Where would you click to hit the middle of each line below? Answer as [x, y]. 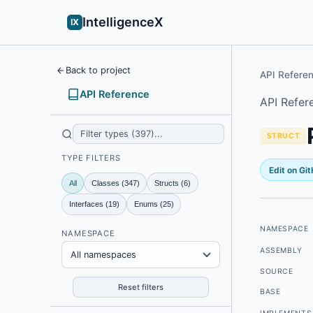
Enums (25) [154, 204]
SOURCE [277, 271]
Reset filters [141, 287]
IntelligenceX [123, 22]
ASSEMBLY [281, 251]
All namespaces [103, 254]
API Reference [115, 94]
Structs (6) [172, 183]
